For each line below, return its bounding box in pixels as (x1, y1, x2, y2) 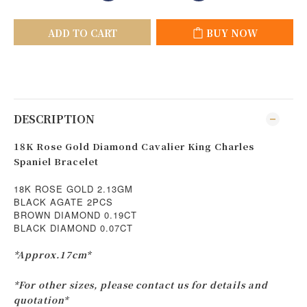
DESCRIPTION (14, 111, 95, 127)
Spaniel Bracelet (14, 155, 99, 168)
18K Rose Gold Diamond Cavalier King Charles (14, 140, 254, 153)
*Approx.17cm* (14, 248, 91, 261)
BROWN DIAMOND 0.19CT (14, 208, 137, 221)
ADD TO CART (47, 26, 117, 40)
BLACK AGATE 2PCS (14, 195, 113, 208)
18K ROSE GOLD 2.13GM (14, 182, 133, 195)
